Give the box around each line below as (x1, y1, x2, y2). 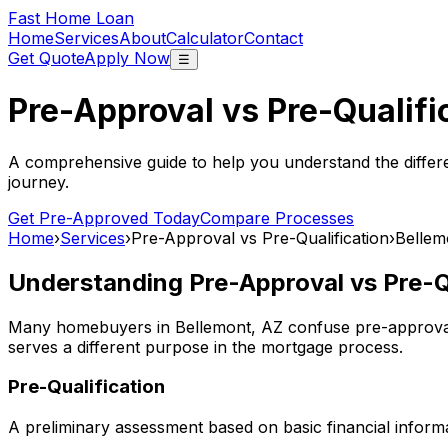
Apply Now (84, 48, 170, 68)
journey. (8, 171, 69, 192)
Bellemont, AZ (175, 316, 283, 337)
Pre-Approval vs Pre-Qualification (131, 227, 389, 248)
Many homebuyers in (8, 316, 175, 337)
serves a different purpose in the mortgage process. (8, 336, 403, 357)
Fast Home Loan (8, 8, 134, 28)
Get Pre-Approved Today (8, 207, 200, 228)
